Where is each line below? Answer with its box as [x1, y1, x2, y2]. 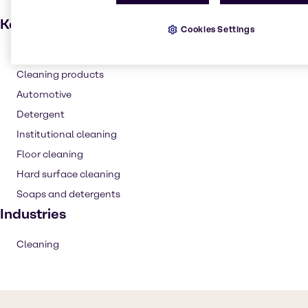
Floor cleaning [16, 148, 83, 160]
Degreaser [16, 49, 65, 60]
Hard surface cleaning [16, 168, 120, 180]
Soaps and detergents [16, 188, 120, 200]
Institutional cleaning [16, 129, 117, 140]
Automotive [16, 89, 71, 100]
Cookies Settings [181, 23, 255, 34]
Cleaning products [16, 69, 104, 80]
